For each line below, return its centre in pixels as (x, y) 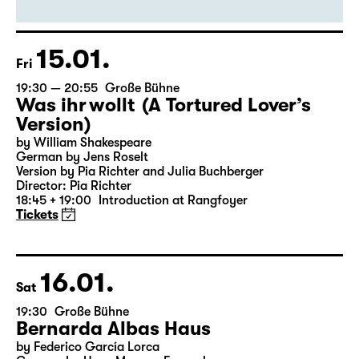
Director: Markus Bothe (82, 23)
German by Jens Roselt (82, 218)
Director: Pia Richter (74, 247)
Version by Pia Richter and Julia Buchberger (140, 232)
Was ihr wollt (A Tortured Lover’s (163, 166)
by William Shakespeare (84, 204)
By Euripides (51, 9)
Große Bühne (142, 149)
